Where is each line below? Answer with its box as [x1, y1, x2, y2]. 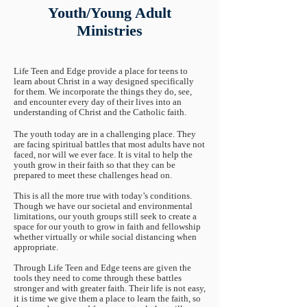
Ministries [77, 22, 143, 39]
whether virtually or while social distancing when [14, 232, 197, 242]
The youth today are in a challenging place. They [14, 129, 196, 139]
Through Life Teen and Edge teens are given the [14, 262, 191, 273]
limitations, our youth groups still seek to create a [14, 211, 197, 221]
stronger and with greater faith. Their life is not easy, [14, 283, 206, 293]
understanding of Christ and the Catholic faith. [14, 107, 186, 117]
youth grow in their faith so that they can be [14, 160, 175, 170]
